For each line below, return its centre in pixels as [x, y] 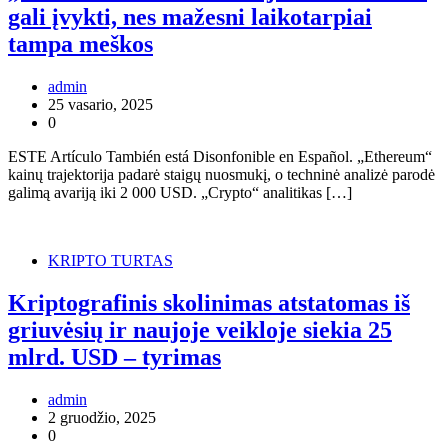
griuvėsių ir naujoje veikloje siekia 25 [200, 330]
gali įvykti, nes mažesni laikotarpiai [190, 17]
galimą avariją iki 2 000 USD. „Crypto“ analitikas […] [180, 193]
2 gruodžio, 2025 [102, 418]
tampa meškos [80, 44]
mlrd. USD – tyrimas [114, 357]
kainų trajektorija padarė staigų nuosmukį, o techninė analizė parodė [221, 175]
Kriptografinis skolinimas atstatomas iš [209, 303]
